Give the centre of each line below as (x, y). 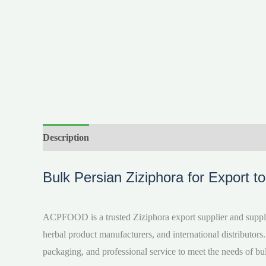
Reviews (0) (124, 138)
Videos (172, 138)
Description (66, 138)
